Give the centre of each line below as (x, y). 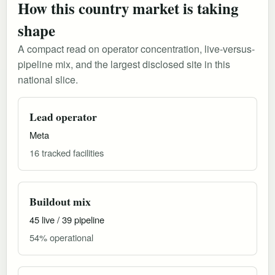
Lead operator (63, 116)
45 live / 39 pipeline (67, 219)
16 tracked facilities (67, 152)
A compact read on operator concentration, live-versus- (136, 48)
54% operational (61, 237)
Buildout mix (60, 201)
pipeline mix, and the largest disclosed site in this (124, 64)
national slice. (48, 79)
